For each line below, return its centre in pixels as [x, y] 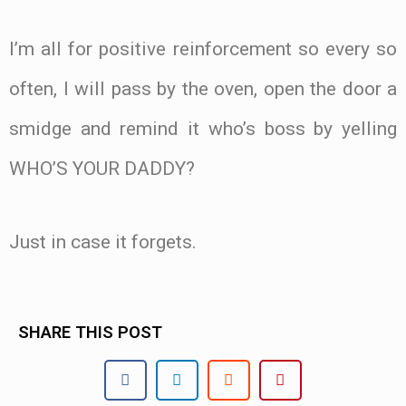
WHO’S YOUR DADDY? [102, 169]
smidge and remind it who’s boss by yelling [203, 129]
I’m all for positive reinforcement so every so [203, 49]
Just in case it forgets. [103, 242]
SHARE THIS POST [90, 332]
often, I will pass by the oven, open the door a [203, 89]
